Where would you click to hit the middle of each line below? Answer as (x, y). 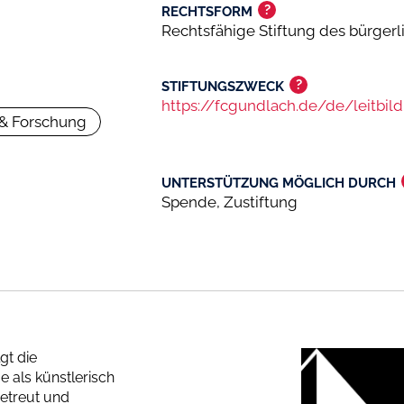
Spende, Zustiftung (230, 202)
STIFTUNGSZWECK (223, 86)
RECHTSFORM (207, 11)
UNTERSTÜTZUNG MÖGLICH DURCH (279, 183)
